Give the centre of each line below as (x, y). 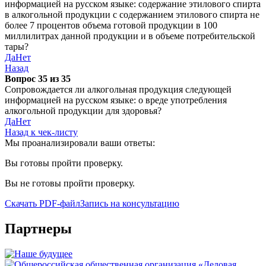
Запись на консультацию (130, 203)
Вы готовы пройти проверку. (64, 163)
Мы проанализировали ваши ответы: (80, 143)
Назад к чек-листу (41, 132)
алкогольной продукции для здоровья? (83, 111)
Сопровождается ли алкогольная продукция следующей (118, 89)
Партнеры (38, 228)
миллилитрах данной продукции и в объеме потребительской (130, 36)
